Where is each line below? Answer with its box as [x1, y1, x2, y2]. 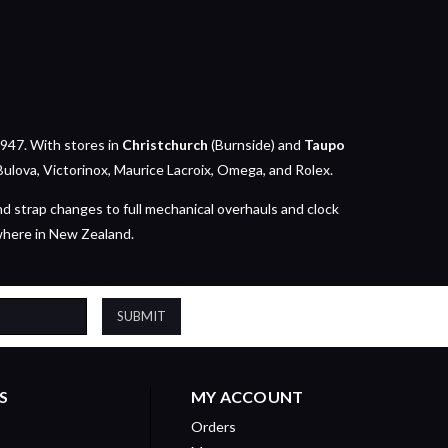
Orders [190, 417, 236, 435]
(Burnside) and [207, 135, 304, 153]
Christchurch [121, 135, 208, 153]
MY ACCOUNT [190, 386, 304, 406]
